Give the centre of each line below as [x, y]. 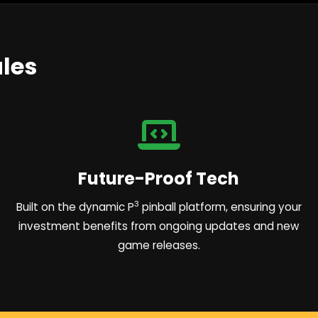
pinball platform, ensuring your [220, 207]
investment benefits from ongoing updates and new [159, 226]
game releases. [159, 245]
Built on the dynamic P [75, 207]
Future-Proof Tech [159, 178]
